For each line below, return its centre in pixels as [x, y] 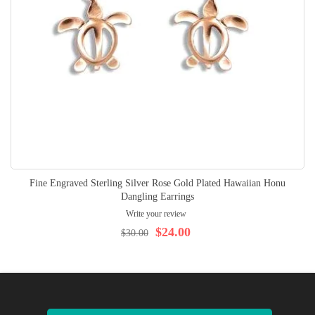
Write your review [156, 214]
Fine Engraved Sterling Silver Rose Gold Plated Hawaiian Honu [157, 183]
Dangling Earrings [157, 197]
